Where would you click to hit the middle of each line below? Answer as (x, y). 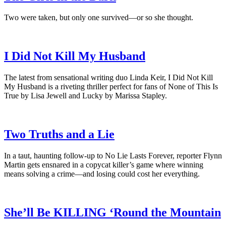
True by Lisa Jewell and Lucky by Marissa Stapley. (86, 96)
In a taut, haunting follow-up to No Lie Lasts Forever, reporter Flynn (113, 156)
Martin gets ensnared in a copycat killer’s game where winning (104, 165)
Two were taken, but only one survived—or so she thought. (99, 18)
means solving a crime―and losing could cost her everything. (102, 174)
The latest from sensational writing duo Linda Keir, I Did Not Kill (108, 78)
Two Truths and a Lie (59, 134)
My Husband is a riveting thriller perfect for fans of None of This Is (111, 87)
